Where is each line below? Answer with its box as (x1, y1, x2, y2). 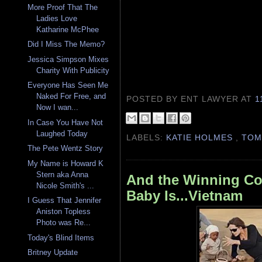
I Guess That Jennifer (27, 196, 102, 205)
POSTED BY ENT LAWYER (126, 94, 242, 104)
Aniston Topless (36, 207, 91, 216)
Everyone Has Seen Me (27, 81, 109, 90)
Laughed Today (36, 129, 88, 138)
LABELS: (126, 132, 167, 142)
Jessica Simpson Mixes (27, 54, 109, 64)
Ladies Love (36, 13, 78, 23)
